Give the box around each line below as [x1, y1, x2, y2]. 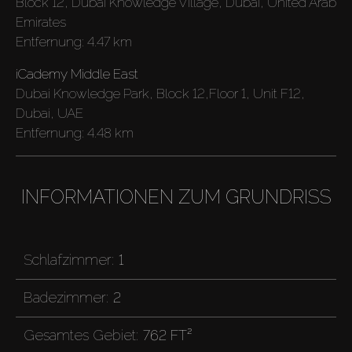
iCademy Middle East [16, 66, 138, 82]
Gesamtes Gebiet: [23, 327, 138, 344]
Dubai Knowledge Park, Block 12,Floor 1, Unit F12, [16, 86, 305, 102]
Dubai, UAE [16, 105, 83, 122]
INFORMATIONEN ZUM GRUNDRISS [20, 185, 332, 209]
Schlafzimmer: [23, 251, 114, 268]
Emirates [16, 14, 66, 31]
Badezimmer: [23, 289, 108, 306]
